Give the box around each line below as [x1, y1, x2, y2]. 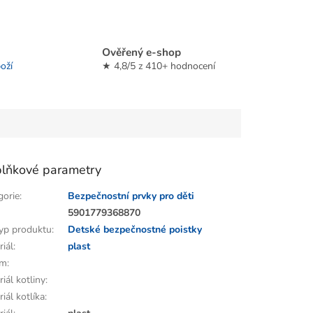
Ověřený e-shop [101, 44, 181, 59]
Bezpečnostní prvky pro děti [68, 189, 195, 203]
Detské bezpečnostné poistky [68, 223, 203, 237]
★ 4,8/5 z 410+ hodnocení [101, 59, 215, 73]
